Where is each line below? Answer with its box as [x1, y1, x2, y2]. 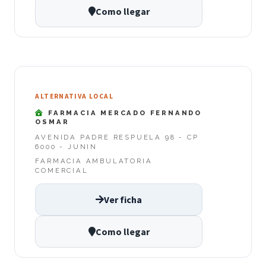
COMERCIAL [35, 166, 88, 175]
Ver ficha [104, 194, 142, 206]
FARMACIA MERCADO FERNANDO [45, 108, 202, 117]
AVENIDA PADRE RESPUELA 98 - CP [35, 133, 199, 142]
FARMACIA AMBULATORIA [35, 157, 153, 166]
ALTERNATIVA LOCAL [35, 92, 113, 101]
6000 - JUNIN [35, 142, 97, 151]
